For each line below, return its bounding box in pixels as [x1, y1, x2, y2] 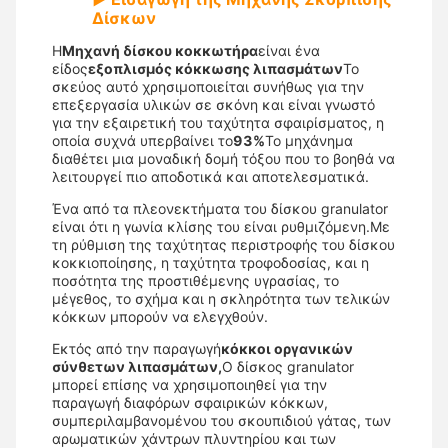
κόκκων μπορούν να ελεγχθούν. [52, 308, 268, 325]
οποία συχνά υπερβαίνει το [52, 132, 233, 149]
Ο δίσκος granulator [222, 358, 354, 375]
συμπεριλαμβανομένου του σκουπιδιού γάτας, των [52, 412, 391, 429]
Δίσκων [92, 8, 156, 28]
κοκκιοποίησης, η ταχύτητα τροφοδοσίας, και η [52, 254, 369, 271]
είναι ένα [258, 42, 320, 59]
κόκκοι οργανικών [221, 340, 353, 357]
